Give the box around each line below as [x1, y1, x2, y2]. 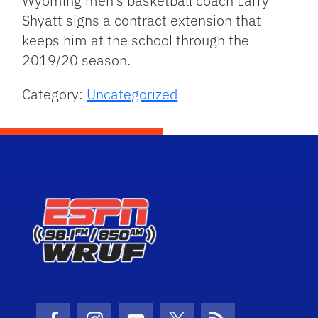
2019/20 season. [22, 50, 131, 70]
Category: [22, 84, 87, 104]
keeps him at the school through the [22, 31, 250, 50]
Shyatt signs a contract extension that [22, 11, 262, 30]
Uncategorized [87, 84, 178, 104]
